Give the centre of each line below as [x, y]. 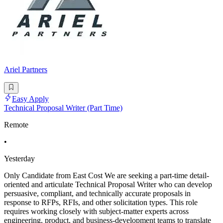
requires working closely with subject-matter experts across [96, 211]
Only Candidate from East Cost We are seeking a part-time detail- [107, 175]
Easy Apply [30, 99]
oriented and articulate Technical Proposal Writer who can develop [108, 184]
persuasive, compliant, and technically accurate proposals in [97, 193]
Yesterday [19, 158]
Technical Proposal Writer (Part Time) [63, 108]
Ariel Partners [26, 70]
